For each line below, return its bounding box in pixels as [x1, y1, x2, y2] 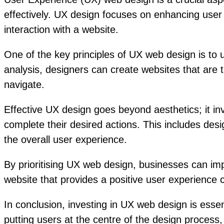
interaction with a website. [4, 24, 118, 35]
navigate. [4, 79, 44, 90]
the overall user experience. [4, 134, 127, 145]
